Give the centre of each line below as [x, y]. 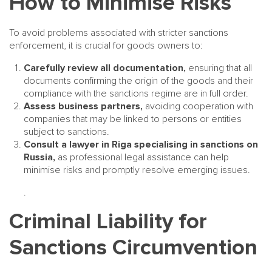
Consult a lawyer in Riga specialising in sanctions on [141, 144]
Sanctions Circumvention [133, 248]
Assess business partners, [83, 106]
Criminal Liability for [108, 222]
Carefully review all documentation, [106, 68]
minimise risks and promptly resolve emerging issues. [137, 170]
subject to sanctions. [66, 132]
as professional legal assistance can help [143, 157]
